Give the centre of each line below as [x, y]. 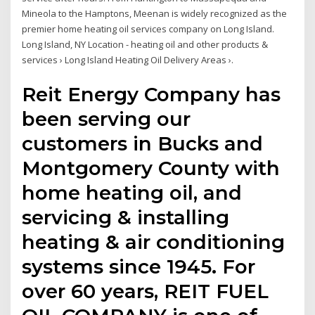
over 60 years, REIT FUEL [146, 291]
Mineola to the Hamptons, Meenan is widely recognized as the [155, 14]
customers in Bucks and [143, 143]
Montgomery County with [151, 168]
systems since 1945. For [139, 266]
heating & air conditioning [154, 242]
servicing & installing [126, 217]
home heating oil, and [132, 192]
